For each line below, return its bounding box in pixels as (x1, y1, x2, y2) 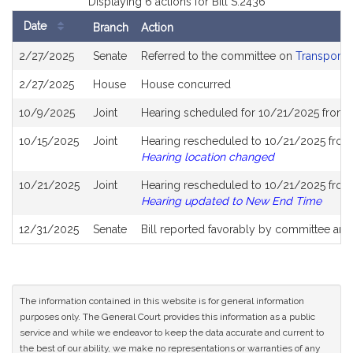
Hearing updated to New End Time (141, 195, 321, 207)
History (12, 58, 48, 71)
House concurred (141, 78, 231, 91)
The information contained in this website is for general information (20, 295, 304, 307)
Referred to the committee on (141, 50, 295, 62)
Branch (93, 21, 128, 34)
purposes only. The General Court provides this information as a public (20, 311, 315, 322)
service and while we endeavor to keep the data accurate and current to (20, 327, 324, 338)
